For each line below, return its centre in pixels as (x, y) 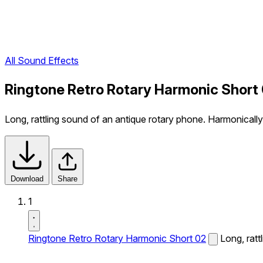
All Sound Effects (42, 61)
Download (27, 179)
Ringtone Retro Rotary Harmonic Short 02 (117, 238)
